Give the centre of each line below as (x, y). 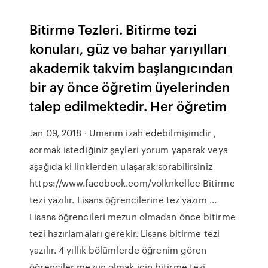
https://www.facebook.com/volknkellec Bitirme (132, 183)
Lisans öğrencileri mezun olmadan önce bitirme (133, 217)
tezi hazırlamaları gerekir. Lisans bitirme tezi (124, 233)
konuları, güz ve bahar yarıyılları (128, 48)
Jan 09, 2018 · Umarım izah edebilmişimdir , (123, 133)
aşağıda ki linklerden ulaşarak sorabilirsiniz (121, 166)
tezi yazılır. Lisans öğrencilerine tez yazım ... (123, 200)
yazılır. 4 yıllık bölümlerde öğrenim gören (118, 250)
